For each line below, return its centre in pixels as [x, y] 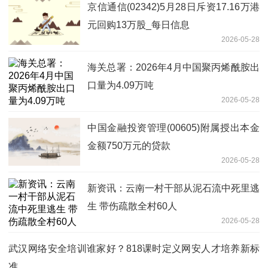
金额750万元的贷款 [129, 145]
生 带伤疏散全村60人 [132, 206]
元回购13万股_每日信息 [138, 25]
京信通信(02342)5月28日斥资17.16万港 [173, 7]
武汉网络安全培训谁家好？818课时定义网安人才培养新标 [134, 248]
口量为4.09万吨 [121, 85]
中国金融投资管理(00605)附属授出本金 [173, 127]
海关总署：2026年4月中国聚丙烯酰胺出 [173, 67]
